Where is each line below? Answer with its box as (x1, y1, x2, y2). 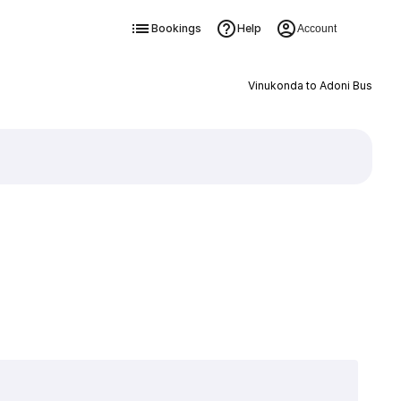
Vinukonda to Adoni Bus (247, 79, 372, 92)
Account (296, 22, 337, 35)
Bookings (150, 21, 201, 35)
